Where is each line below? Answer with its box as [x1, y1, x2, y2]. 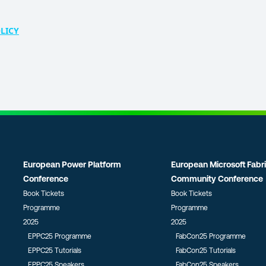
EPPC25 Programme [28, 232, 92, 240]
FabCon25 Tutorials [175, 246, 236, 255]
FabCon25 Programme [175, 232, 246, 240]
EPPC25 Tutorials [28, 246, 82, 255]
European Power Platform [23, 160, 122, 169]
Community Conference [170, 174, 263, 183]
